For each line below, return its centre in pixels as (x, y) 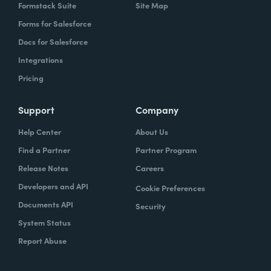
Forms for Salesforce (55, 24)
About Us (152, 132)
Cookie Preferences (170, 188)
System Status (44, 223)
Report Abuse (42, 241)
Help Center (40, 132)
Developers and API (53, 186)
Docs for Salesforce (53, 42)
